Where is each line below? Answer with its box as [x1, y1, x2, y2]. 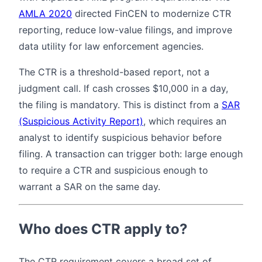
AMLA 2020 [19, 7, 72, 19]
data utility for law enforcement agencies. [19, 40, 204, 52]
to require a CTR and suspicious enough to [19, 164, 208, 176]
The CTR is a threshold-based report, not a [19, 65, 209, 78]
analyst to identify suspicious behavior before [19, 131, 222, 143]
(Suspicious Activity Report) [19, 115, 143, 127]
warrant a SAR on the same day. [19, 180, 160, 192]
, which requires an [143, 115, 226, 127]
